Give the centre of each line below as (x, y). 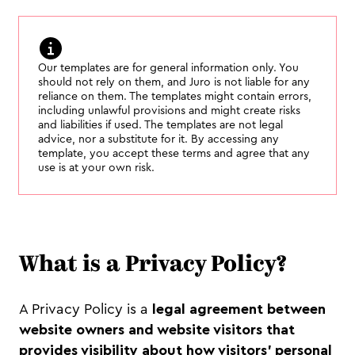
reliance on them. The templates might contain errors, (175, 97)
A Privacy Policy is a (84, 309)
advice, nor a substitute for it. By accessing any (158, 139)
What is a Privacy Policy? (153, 265)
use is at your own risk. (96, 168)
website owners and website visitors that (157, 330)
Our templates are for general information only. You (168, 68)
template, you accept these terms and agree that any (174, 154)
